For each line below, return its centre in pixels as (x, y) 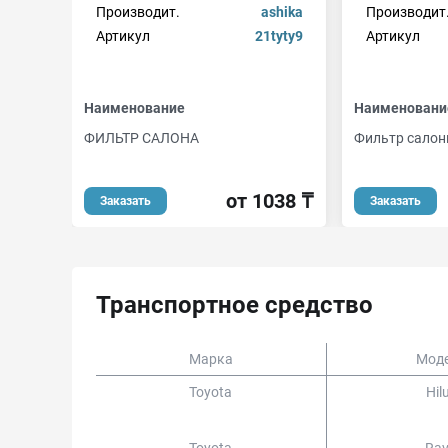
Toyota (211, 392)
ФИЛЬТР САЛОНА (141, 138)
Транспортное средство (234, 305)
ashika (281, 11)
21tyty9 (278, 35)
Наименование (134, 108)
